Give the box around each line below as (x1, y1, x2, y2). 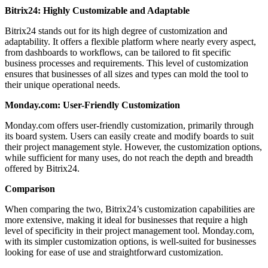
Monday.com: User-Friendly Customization (5, 100, 180, 111)
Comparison (5, 184, 55, 194)
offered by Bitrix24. (5, 163, 80, 174)
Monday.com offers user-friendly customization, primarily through (5, 120, 254, 131)
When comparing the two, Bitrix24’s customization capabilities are (5, 204, 255, 215)
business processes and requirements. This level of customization (5, 58, 248, 69)
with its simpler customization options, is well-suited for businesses (5, 236, 256, 247)
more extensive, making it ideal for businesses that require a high (5, 215, 248, 226)
